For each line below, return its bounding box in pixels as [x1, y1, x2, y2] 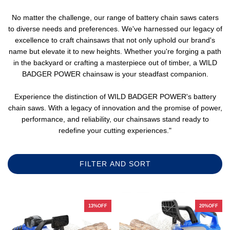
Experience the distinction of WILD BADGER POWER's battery [14, 92, 216, 101]
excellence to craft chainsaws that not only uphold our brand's [15, 36, 215, 44]
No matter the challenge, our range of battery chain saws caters [11, 13, 219, 22]
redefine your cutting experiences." [59, 126, 171, 135]
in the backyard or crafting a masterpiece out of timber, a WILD [13, 59, 217, 67]
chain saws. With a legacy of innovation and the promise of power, [8, 104, 222, 112]
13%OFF [88, 203, 107, 208]
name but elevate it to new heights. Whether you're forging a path [9, 47, 221, 55]
